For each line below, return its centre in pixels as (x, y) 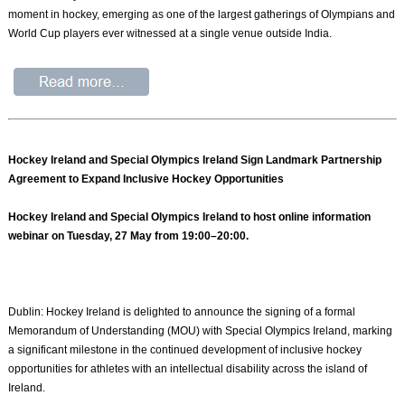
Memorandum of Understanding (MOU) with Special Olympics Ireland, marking (201, 331)
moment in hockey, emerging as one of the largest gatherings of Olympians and (202, 15)
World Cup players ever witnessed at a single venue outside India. (170, 34)
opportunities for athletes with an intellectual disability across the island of (188, 369)
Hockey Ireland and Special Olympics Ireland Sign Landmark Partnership (195, 160)
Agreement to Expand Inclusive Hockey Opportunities (146, 179)
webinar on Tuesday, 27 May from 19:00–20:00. (129, 236)
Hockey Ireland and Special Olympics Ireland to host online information (190, 217)
